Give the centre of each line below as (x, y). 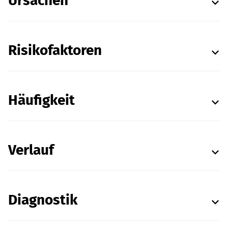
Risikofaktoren (55, 50)
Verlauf (31, 150)
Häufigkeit (41, 100)
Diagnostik (43, 200)
